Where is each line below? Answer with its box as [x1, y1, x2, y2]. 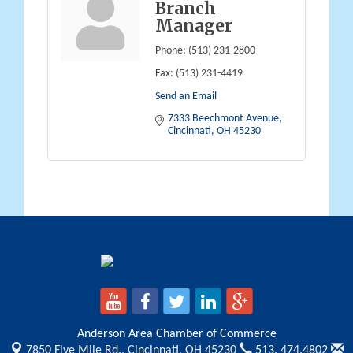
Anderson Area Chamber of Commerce [76, 328, 277, 341]
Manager [155, 16, 232, 37]
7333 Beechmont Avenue [168, 113, 279, 125]
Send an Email [155, 91, 217, 103]
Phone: [155, 45, 186, 58]
